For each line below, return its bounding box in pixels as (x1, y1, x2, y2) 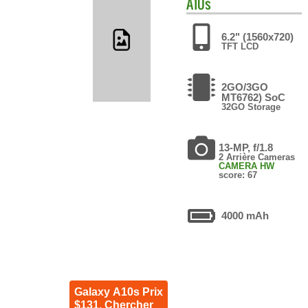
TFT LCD (221, 41, 259, 52)
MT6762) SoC (221, 91, 286, 103)
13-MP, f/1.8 (219, 141, 274, 153)
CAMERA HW (219, 160, 275, 171)
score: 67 (219, 169, 258, 180)
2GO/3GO (221, 80, 269, 93)
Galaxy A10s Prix (74, 285, 163, 298)
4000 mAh (221, 209, 269, 221)
